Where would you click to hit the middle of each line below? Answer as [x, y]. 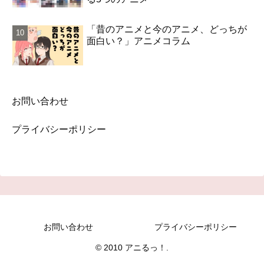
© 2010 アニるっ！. [132, 247]
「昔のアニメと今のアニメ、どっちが [167, 29]
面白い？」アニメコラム [139, 41]
